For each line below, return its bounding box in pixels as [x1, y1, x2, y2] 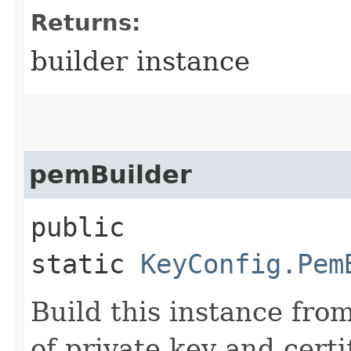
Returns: [31, 9, 141, 36]
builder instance [31, 45, 250, 77]
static [31, 248, 140, 280]
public [31, 211, 125, 243]
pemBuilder [29, 160, 192, 189]
